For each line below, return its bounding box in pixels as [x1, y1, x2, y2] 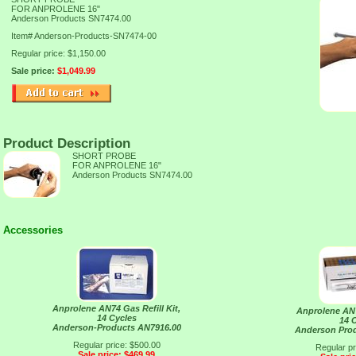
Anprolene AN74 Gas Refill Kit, [52, 304, 180, 313]
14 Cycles [96, 313, 137, 323]
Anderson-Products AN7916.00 [52, 323, 181, 332]
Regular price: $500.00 [72, 340, 161, 350]
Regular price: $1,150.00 [11, 48, 106, 58]
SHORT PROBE [72, 151, 136, 161]
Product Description [3, 136, 130, 150]
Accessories [3, 224, 63, 236]
